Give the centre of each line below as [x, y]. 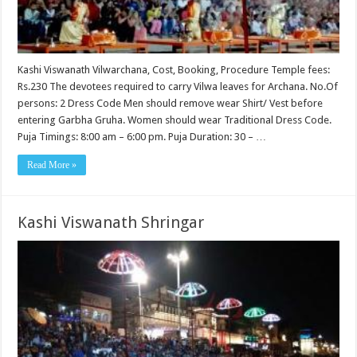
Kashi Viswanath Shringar [111, 222]
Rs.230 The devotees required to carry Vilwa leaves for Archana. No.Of [178, 86]
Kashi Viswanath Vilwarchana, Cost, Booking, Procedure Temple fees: [174, 69]
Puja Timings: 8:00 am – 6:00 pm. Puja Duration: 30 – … [142, 136]
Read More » [52, 165]
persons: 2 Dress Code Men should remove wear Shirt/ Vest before [171, 103]
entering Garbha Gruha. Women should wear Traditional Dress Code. [175, 120]
